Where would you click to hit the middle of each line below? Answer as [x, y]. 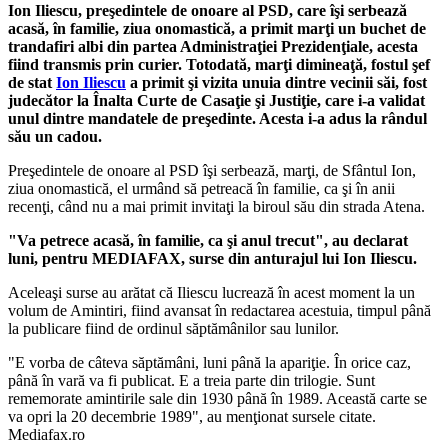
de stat [32, 82]
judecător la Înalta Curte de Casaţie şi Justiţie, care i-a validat [216, 100]
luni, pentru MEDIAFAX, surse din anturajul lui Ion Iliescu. [212, 258]
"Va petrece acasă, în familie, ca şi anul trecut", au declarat [208, 240]
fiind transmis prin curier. [97, 64]
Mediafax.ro [46, 434]
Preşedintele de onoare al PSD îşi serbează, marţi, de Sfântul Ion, [212, 170]
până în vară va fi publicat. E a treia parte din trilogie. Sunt [191, 380]
